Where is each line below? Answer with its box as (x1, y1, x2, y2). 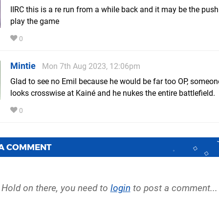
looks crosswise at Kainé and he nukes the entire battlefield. (10, 88, 215, 98)
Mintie (10, 60, 36, 71)
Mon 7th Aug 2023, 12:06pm (42, 61, 140, 71)
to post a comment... (130, 182, 218, 194)
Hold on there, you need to (1, 182, 110, 194)
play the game (10, 16, 59, 26)
